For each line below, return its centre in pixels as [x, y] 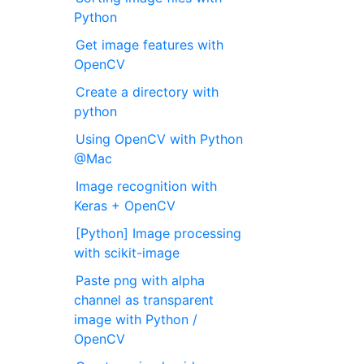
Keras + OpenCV [125, 205]
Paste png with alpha [141, 280]
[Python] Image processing [159, 233]
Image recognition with [147, 186]
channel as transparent [144, 299]
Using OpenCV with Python [160, 139]
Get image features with [150, 44]
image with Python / [136, 319]
